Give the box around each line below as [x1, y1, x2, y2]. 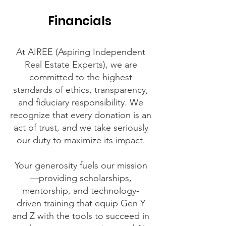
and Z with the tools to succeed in [12, 210, 149, 221]
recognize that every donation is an [10, 109, 151, 121]
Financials [47, 13, 114, 29]
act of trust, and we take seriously [13, 122, 148, 133]
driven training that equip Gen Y [16, 198, 145, 209]
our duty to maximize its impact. [16, 135, 145, 146]
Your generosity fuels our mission [14, 160, 147, 171]
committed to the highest [29, 72, 132, 83]
